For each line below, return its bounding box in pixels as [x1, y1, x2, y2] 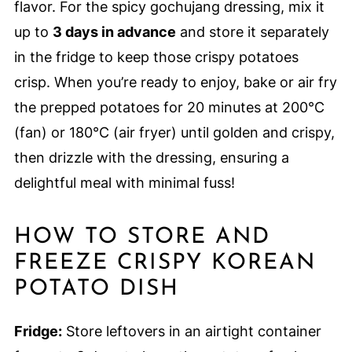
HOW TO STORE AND [13, 226, 270, 249]
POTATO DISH [13, 278, 179, 301]
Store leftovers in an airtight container [61, 323, 321, 340]
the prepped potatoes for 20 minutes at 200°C [13, 99, 324, 116]
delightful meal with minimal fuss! [13, 174, 235, 192]
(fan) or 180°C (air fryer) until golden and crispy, [13, 124, 335, 141]
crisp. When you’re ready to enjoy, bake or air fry [13, 74, 337, 91]
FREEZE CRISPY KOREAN [13, 252, 316, 275]
